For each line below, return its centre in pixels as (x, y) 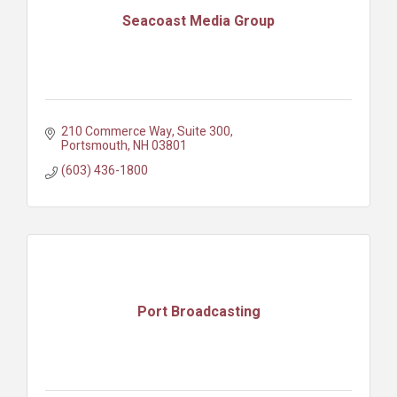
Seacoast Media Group (198, 21)
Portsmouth (94, 146)
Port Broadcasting (198, 311)
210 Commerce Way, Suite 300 (145, 132)
